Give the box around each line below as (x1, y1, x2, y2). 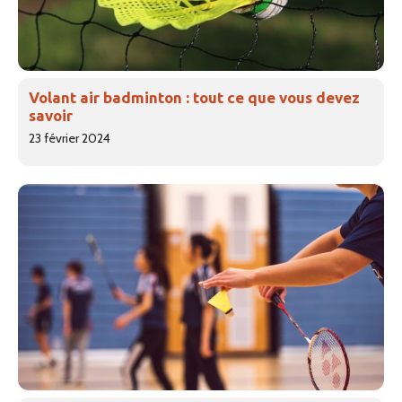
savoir (29, 106, 73, 124)
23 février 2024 (29, 129, 110, 146)
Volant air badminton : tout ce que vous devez (29, 88, 360, 106)
